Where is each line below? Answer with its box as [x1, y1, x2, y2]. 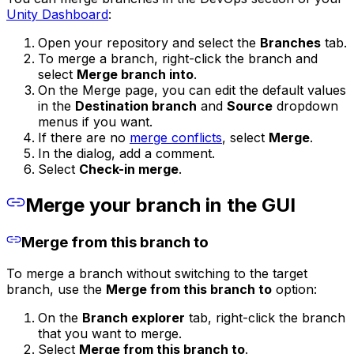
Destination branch [75, 97, 197, 114]
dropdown [273, 97, 338, 114]
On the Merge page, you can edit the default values [38, 81, 346, 98]
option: [272, 281, 317, 297]
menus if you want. [38, 113, 153, 130]
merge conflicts [130, 129, 222, 145]
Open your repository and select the [38, 34, 260, 51]
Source [227, 97, 273, 114]
